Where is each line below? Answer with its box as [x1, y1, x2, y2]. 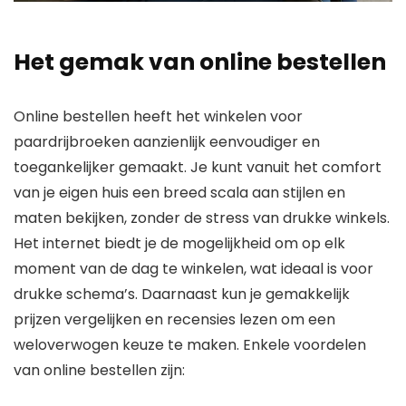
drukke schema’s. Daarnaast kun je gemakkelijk [14, 284, 350, 305]
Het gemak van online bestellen [14, 46, 386, 79]
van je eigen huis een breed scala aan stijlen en [14, 182, 345, 204]
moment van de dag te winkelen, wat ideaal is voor [14, 258, 373, 280]
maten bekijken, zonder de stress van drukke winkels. [14, 208, 390, 229]
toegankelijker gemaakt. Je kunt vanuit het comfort [14, 157, 382, 179]
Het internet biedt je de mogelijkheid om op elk [14, 233, 345, 255]
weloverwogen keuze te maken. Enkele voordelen [14, 334, 366, 356]
